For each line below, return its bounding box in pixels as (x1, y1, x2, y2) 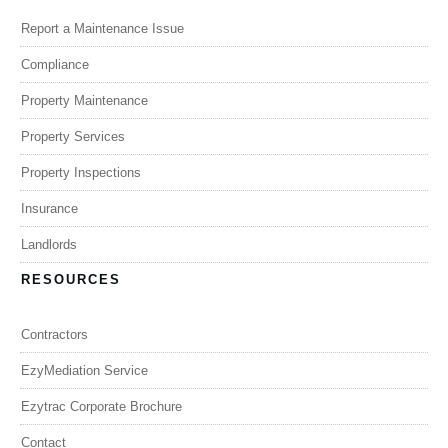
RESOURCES (21, 271, 121, 287)
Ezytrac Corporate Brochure (21, 398, 182, 414)
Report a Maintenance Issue (21, 20, 184, 36)
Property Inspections (21, 164, 141, 180)
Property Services (21, 128, 125, 144)
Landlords (21, 236, 77, 252)
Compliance (21, 56, 89, 72)
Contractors (21, 326, 88, 342)
